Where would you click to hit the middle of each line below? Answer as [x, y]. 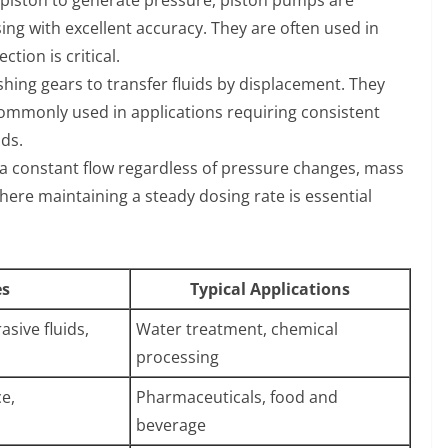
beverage [171, 424]
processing [177, 356]
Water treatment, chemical [237, 328]
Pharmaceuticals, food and [237, 396]
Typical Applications [270, 288]
